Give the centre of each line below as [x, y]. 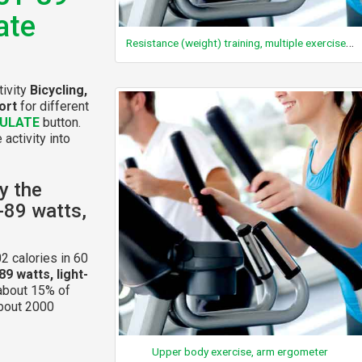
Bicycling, [59, 90]
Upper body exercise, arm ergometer [240, 351]
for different [53, 106]
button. [60, 122]
